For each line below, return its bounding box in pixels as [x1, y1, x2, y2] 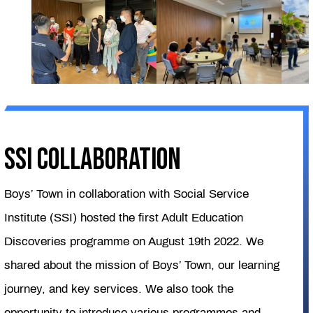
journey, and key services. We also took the [4, 282, 234, 296]
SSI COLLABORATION [4, 142, 182, 179]
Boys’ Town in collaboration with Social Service [4, 187, 249, 201]
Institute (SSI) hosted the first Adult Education [4, 211, 244, 225]
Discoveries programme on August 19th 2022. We [4, 235, 264, 249]
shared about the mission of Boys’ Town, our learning [4, 259, 280, 272]
